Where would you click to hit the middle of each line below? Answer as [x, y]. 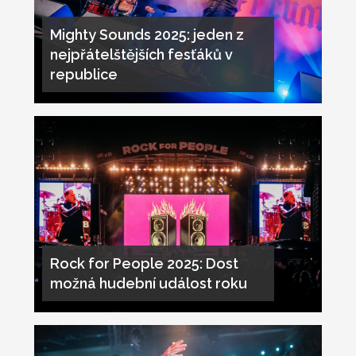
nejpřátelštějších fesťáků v [141, 55]
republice [83, 75]
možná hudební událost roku [148, 284]
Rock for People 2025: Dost [144, 264]
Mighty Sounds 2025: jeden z [147, 35]
